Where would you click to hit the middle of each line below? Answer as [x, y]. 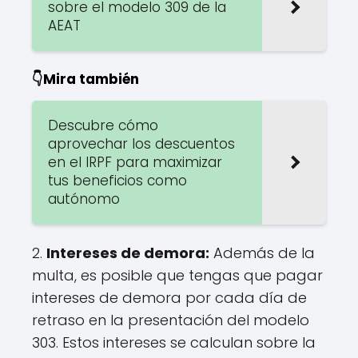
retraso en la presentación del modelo [171, 320]
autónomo [84, 199]
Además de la [262, 253]
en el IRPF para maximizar [135, 162]
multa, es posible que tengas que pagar [177, 275]
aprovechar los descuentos [141, 143]
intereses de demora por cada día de [169, 297]
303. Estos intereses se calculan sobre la [174, 342]
